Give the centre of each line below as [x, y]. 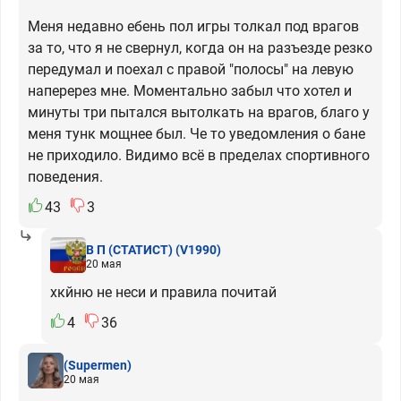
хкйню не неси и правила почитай [163, 293]
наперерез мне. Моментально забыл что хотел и [190, 91]
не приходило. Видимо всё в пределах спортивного [199, 156]
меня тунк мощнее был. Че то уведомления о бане [196, 134]
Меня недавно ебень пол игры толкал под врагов [193, 27]
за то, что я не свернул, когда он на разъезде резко [200, 48]
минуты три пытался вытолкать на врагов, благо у [199, 113]
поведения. [65, 177]
